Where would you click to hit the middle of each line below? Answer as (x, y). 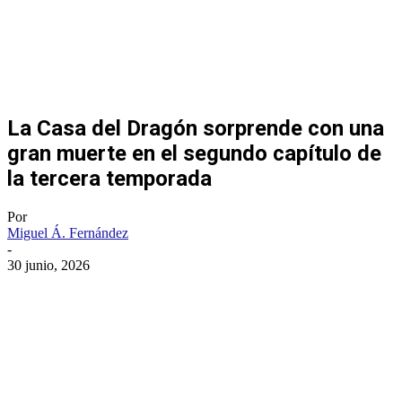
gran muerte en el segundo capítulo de (194, 153)
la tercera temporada (109, 178)
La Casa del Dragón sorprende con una (196, 128)
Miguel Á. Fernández (68, 232)
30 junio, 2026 (48, 265)
